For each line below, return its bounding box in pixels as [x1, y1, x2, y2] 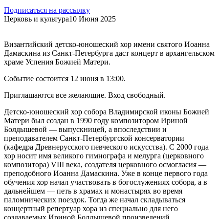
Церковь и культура [4, 14, 69, 23]
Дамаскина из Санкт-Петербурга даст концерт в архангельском [4, 48, 215, 57]
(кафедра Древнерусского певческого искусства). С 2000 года [4, 142, 209, 151]
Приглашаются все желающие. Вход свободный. [4, 90, 166, 99]
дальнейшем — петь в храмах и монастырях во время [4, 186, 182, 195]
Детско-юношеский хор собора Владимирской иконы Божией [4, 107, 209, 116]
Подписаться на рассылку [4, 5, 90, 14]
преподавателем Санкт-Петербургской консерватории [4, 133, 184, 142]
